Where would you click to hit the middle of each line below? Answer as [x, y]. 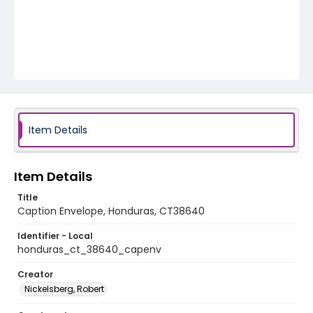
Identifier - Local [55, 236]
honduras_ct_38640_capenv [89, 249]
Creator [35, 274]
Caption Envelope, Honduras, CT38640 [111, 211]
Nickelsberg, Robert [64, 289]
